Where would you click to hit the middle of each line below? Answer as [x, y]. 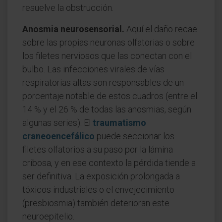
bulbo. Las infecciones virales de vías [93, 69]
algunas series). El [57, 123]
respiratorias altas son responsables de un [103, 83]
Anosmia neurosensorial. [73, 29]
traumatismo [119, 123]
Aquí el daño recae [161, 29]
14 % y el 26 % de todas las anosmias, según [107, 109]
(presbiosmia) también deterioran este [96, 203]
